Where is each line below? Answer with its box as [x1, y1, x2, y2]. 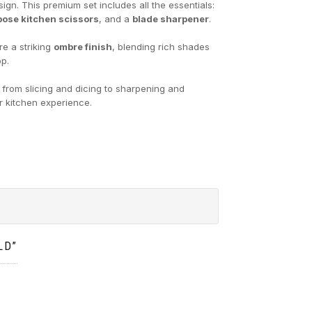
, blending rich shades [112, 40, 210, 52]
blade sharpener [132, 13, 210, 24]
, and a [99, 13, 133, 24]
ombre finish [54, 40, 113, 52]
